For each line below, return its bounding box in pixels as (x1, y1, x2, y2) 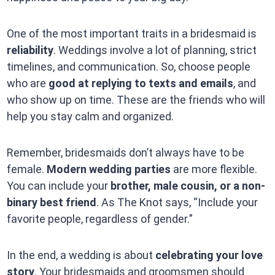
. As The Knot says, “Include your (96, 196, 258, 209)
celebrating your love (155, 249, 263, 262)
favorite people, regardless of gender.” (6, 212, 193, 226)
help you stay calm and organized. (6, 110, 174, 123)
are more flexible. (170, 163, 257, 176)
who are (6, 77, 48, 90)
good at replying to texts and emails (48, 77, 233, 90)
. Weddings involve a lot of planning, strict (53, 44, 257, 57)
